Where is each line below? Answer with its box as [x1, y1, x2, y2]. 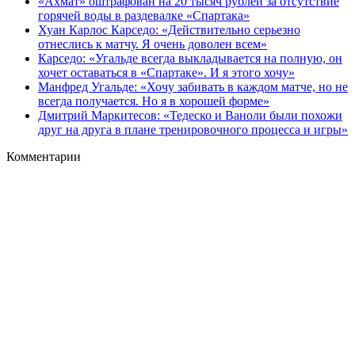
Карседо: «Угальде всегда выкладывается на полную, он [38, 51, 342, 65]
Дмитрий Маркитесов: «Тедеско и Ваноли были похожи [38, 108, 342, 122]
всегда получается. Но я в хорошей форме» [38, 94, 269, 108]
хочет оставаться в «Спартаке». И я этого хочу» [38, 65, 295, 79]
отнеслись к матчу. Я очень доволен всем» [38, 36, 267, 51]
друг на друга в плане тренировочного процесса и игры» [38, 122, 348, 136]
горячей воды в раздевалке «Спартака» [38, 8, 250, 22]
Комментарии [6, 149, 81, 163]
